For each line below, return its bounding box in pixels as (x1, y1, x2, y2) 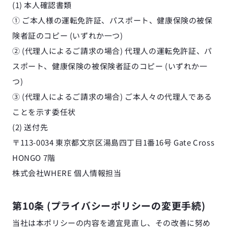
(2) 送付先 (12, 122, 48, 132)
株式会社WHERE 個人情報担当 (12, 167, 122, 178)
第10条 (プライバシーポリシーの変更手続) (12, 198, 206, 212)
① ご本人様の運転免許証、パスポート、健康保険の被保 (12, 15, 213, 25)
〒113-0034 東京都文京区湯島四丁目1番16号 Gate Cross (12, 137, 215, 148)
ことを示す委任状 (12, 106, 76, 117)
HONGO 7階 (12, 152, 55, 163)
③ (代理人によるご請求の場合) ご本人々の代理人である (12, 91, 212, 102)
